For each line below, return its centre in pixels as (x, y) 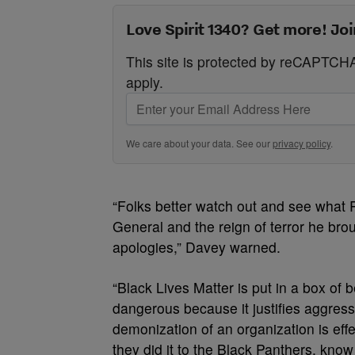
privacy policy (302, 143)
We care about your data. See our (199, 143)
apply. (145, 82)
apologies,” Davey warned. (197, 247)
